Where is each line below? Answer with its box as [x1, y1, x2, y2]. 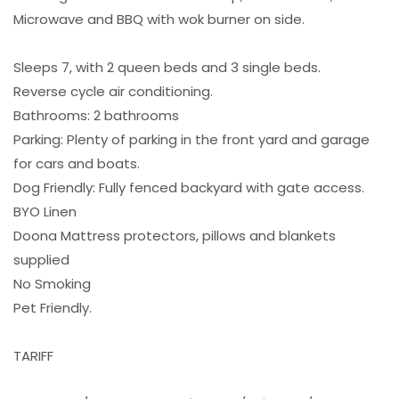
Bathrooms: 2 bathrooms [13, 105, 179, 125]
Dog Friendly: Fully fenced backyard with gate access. [13, 177, 364, 197]
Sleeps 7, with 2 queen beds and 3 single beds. [13, 57, 321, 77]
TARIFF [13, 346, 53, 365]
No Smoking [13, 273, 91, 293]
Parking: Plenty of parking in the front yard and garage [13, 129, 370, 149]
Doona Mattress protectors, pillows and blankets [13, 225, 336, 245]
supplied [13, 249, 69, 269]
